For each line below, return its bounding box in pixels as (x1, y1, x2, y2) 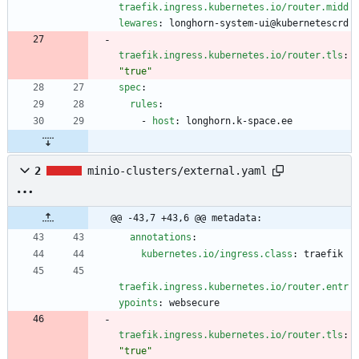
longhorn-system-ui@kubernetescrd (169, 18, 349, 30)
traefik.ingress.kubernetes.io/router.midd (119, 2, 349, 14)
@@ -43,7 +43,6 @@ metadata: (111, 212, 262, 224)
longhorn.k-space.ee (186, 115, 292, 127)
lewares (119, 18, 158, 30)
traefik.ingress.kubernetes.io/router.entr (119, 281, 349, 293)
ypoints (119, 297, 158, 309)
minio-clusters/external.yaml (87, 164, 267, 178)
